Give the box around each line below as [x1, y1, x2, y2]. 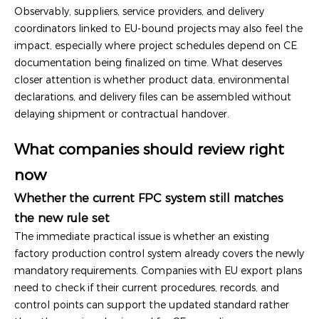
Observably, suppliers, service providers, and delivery [14, 4, 264, 18]
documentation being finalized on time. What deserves [14, 56, 282, 69]
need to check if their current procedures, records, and [14, 281, 279, 294]
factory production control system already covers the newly [14, 246, 304, 260]
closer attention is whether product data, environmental [14, 73, 289, 86]
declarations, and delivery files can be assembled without [14, 90, 291, 103]
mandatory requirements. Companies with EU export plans [14, 263, 302, 277]
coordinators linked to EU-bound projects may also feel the [14, 21, 303, 35]
